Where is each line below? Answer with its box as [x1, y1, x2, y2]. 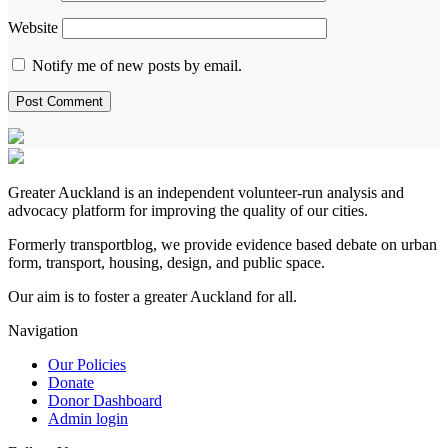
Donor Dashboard [48, 391, 162, 409]
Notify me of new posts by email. [28, 56, 242, 74]
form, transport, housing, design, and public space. [8, 253, 325, 271]
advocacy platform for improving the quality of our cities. [8, 201, 368, 219]
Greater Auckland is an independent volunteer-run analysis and [8, 183, 404, 201]
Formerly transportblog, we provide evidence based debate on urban [8, 235, 437, 253]
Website [8, 18, 58, 36]
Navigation [8, 321, 78, 339]
